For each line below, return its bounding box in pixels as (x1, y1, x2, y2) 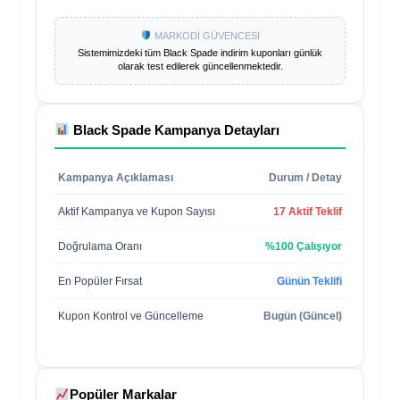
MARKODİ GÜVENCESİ (151, 29, 260, 41)
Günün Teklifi (277, 274, 342, 287)
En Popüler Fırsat (58, 274, 142, 287)
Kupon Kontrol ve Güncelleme (58, 309, 204, 322)
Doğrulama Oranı (58, 239, 142, 253)
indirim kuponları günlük (218, 46, 322, 58)
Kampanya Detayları (151, 121, 280, 137)
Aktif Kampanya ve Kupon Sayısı (58, 204, 215, 218)
